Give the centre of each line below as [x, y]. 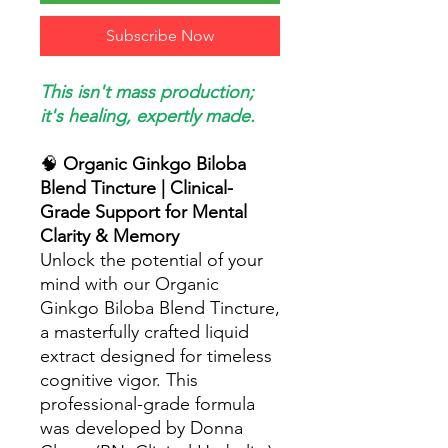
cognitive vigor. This [119, 380]
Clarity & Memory [109, 236]
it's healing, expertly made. [147, 116]
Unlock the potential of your [151, 260]
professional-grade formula [147, 404]
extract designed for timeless [156, 356]
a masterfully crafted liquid [144, 332]
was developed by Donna [141, 428]
